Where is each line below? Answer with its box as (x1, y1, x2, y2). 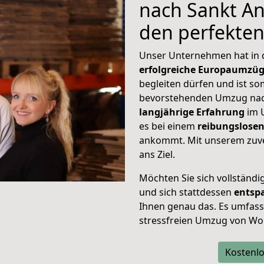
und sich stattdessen (139, 186, 234, 199)
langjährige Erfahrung (139, 105, 245, 118)
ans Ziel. (139, 148, 175, 161)
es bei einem (139, 120, 195, 133)
